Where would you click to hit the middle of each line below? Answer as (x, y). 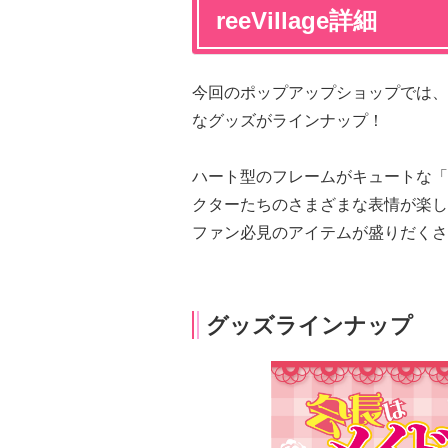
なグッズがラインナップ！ (288, 120)
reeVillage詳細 (296, 20)
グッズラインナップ (309, 325)
